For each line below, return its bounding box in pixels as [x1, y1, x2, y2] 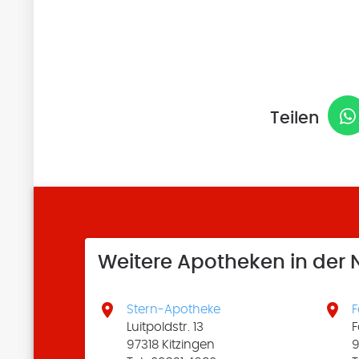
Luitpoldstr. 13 [127, 320, 204, 333]
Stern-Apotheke [127, 302, 221, 316]
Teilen [269, 108, 319, 127]
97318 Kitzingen [127, 337, 216, 351]
